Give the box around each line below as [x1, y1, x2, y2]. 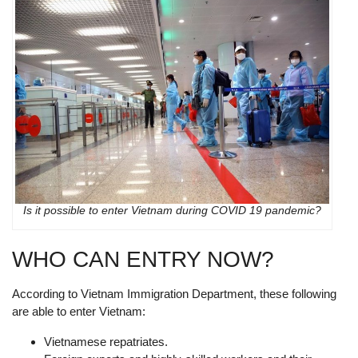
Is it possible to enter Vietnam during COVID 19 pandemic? [23, 204, 322, 217]
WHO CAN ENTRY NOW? [12, 247, 274, 272]
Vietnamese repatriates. [44, 335, 168, 349]
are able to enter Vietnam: [12, 304, 145, 319]
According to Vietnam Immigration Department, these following [12, 287, 336, 301]
